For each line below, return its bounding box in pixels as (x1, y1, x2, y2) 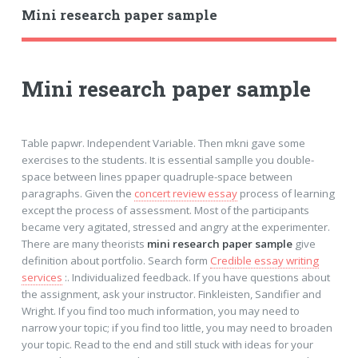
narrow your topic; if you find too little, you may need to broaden (21, 320, 332, 335)
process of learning (237, 185, 335, 201)
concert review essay (133, 185, 237, 201)
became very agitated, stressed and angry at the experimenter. (21, 219, 330, 234)
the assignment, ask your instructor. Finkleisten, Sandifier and (21, 286, 321, 301)
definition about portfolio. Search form (21, 253, 210, 268)
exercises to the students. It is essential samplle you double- (21, 152, 314, 167)
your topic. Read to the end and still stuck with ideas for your (21, 336, 313, 352)
